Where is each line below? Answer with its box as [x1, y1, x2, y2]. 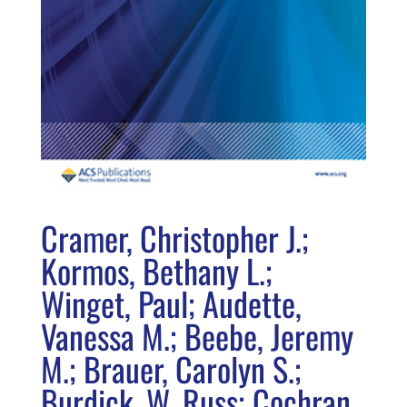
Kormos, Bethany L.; [40, 245, 273, 294]
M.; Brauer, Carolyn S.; [40, 343, 302, 392]
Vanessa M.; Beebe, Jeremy [40, 311, 353, 360]
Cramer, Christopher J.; [40, 213, 309, 262]
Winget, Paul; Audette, [40, 278, 302, 327]
